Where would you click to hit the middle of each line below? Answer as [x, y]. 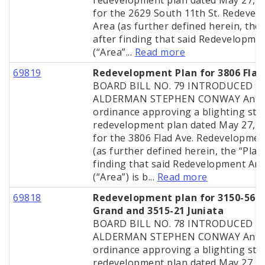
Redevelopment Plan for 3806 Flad [178, 73]
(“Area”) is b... [125, 177]
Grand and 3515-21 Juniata [159, 211]
